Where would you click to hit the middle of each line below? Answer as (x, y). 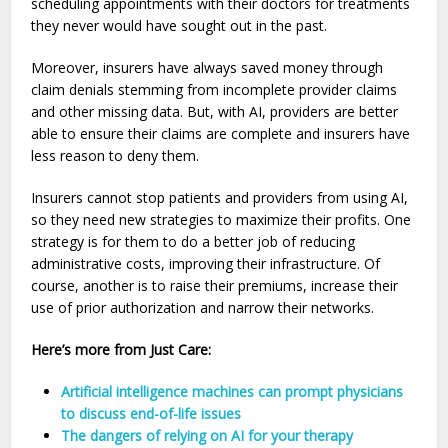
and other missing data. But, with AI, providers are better (215, 112)
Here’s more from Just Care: (121, 350)
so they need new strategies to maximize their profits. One (221, 220)
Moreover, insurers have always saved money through (207, 68)
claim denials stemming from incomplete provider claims (214, 90)
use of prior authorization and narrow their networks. (203, 308)
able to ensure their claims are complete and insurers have (221, 134)
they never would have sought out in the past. (181, 26)
